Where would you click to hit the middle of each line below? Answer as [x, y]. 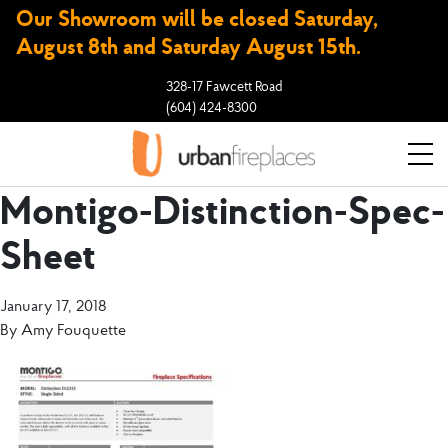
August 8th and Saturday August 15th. [188, 46]
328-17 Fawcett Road [224, 86]
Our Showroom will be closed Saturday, [196, 18]
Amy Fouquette [73, 329]
